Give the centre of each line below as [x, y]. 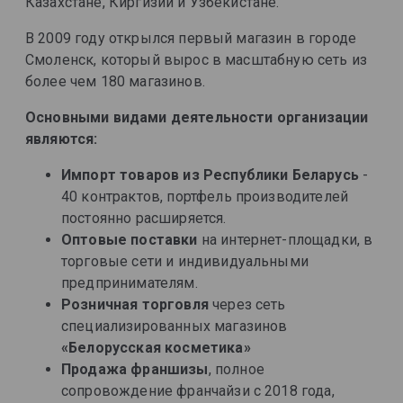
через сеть [247, 304]
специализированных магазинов [175, 326]
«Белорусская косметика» [156, 348]
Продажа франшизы [135, 369]
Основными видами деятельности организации [197, 117]
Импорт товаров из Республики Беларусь [210, 175]
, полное [236, 369]
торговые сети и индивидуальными [185, 261]
